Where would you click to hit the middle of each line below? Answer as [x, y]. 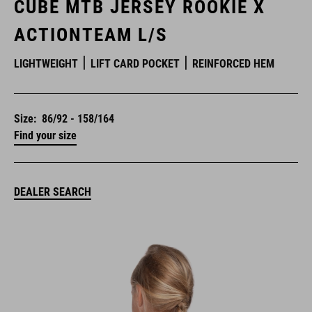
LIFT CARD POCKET [135, 64]
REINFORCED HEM [233, 64]
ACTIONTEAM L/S [91, 35]
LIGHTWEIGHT [46, 64]
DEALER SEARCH [53, 192]
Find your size [45, 135]
